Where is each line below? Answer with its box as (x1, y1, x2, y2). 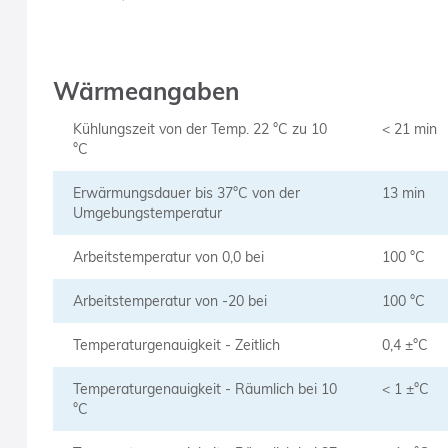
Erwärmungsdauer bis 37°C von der (72, 184, 300, 202)
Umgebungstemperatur (72, 204, 222, 222)
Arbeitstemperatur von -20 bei (72, 292, 267, 310)
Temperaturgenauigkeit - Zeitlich (72, 336, 280, 354)
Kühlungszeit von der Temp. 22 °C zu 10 (72, 120, 327, 138)
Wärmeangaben (52, 76, 239, 106)
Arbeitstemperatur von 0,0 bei (72, 248, 264, 266)
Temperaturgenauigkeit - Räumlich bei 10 (72, 380, 337, 398)
